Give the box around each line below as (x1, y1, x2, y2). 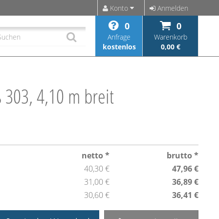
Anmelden (155, 3, 188, 13)
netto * (82, 150, 109, 161)
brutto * (167, 150, 198, 161)
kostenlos (103, 42, 136, 51)
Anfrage (107, 32, 131, 42)
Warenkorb (153, 32, 187, 42)
